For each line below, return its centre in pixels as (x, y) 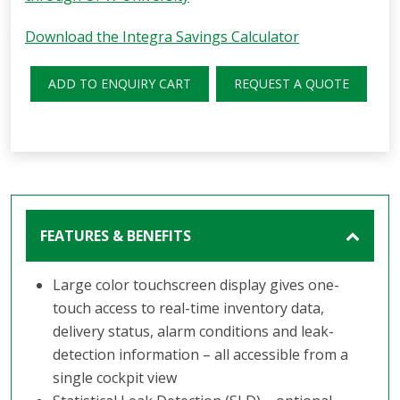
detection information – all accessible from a (200, 354)
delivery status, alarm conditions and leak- (193, 331)
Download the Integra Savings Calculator (162, 36)
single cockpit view (114, 377)
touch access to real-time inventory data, (188, 308)
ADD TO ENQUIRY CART (119, 83)
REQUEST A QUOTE (291, 83)
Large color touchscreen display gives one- (196, 284)
